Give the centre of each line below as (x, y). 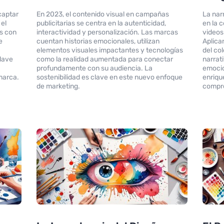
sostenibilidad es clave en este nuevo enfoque (109, 77)
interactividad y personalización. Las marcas (107, 32)
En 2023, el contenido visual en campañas (102, 14)
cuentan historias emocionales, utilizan (98, 41)
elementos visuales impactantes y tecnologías (109, 50)
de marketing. (58, 86)
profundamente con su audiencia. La (94, 68)
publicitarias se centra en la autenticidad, (101, 23)
